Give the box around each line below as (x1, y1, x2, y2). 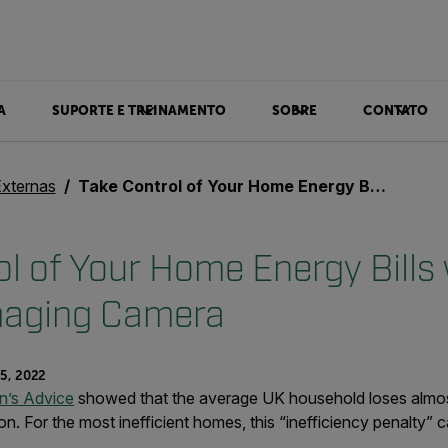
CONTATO (362, 103, 428, 118)
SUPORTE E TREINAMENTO (51, 103, 226, 118)
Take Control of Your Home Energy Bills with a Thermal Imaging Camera (77, 176, 370, 196)
